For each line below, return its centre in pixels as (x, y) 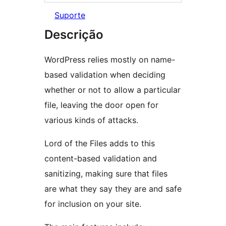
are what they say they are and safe (113, 189)
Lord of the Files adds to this (100, 144)
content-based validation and (101, 159)
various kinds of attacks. (91, 120)
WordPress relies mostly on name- (110, 60)
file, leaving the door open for (101, 105)
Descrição (74, 35)
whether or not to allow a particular (112, 90)
